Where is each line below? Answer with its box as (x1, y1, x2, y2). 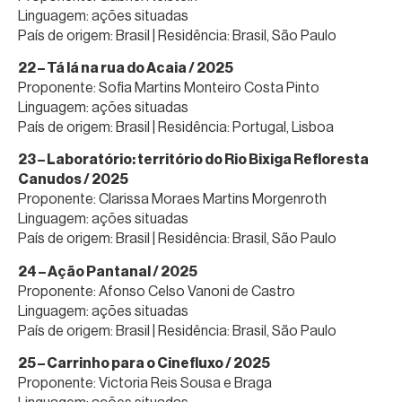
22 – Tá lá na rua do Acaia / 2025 (18, 58, 233, 76)
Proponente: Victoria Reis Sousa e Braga (18, 374, 272, 392)
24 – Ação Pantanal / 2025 (18, 262, 197, 280)
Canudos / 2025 (18, 170, 130, 188)
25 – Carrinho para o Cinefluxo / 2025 (18, 354, 270, 372)
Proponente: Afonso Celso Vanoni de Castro (18, 282, 295, 300)
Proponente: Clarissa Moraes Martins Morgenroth (18, 190, 327, 208)
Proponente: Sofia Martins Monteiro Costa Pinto (18, 78, 319, 96)
